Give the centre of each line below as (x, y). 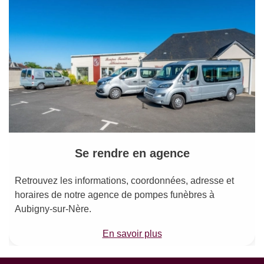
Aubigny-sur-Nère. (53, 209)
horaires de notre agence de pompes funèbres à (115, 194)
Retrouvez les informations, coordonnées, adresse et (124, 180)
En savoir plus (132, 233)
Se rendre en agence (132, 153)
